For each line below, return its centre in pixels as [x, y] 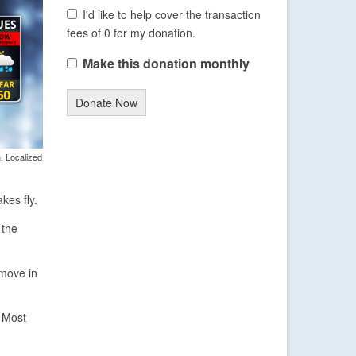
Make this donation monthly [166, 64]
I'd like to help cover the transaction [172, 15]
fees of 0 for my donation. [131, 33]
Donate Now [106, 103]
